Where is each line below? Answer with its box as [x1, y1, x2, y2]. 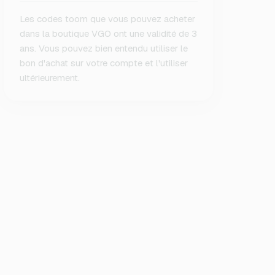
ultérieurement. [20, 72, 80, 83]
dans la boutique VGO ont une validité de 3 [20, 28, 198, 39]
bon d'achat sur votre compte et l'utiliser [20, 57, 188, 69]
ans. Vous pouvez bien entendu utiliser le [20, 42, 188, 54]
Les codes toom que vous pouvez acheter [20, 13, 196, 25]
